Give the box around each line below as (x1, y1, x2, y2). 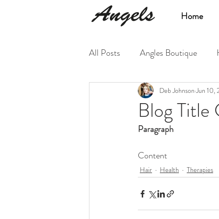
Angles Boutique (140, 46, 197, 59)
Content (138, 149, 167, 162)
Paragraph (138, 123, 174, 135)
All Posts (89, 46, 120, 59)
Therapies (187, 164, 213, 175)
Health (160, 164, 179, 175)
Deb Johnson (159, 85, 195, 95)
